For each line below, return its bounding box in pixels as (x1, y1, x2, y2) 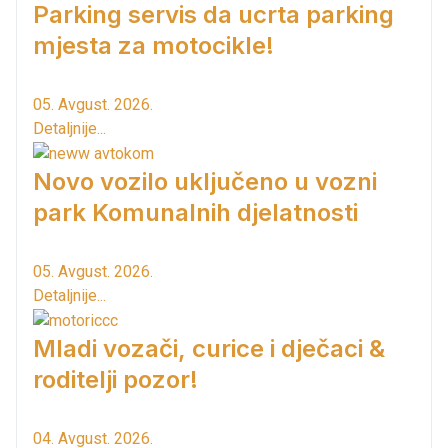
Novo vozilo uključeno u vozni (33, 166, 377, 196)
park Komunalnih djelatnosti (33, 197, 358, 227)
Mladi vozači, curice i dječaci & (33, 333, 385, 363)
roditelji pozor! (33, 364, 198, 394)
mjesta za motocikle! (33, 31, 274, 61)
